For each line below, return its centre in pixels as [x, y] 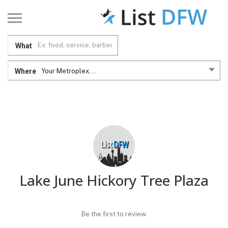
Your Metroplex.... [69, 71]
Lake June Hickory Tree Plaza [114, 180]
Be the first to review [114, 214]
